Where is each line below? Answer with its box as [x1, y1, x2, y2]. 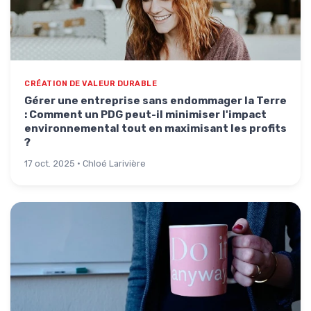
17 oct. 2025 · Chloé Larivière [24, 158, 146, 169]
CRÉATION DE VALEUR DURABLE [24, 79, 157, 88]
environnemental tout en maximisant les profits [24, 122, 287, 135]
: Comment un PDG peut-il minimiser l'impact [24, 108, 267, 121]
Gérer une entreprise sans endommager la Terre [24, 94, 287, 107]
